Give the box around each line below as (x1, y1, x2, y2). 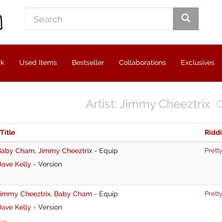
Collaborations (119, 58, 166, 66)
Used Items (19, 58, 57, 66)
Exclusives (181, 58, 215, 66)
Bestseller (72, 58, 104, 66)
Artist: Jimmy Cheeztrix (86, 97, 210, 111)
